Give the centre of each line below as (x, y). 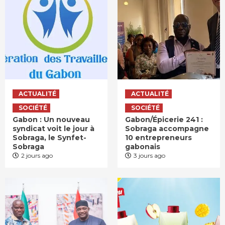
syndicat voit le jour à (53, 129)
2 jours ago (37, 156)
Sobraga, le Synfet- (49, 138)
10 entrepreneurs (158, 138)
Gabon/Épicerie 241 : (164, 120)
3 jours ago (149, 156)
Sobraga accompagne (167, 129)
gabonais (144, 147)
